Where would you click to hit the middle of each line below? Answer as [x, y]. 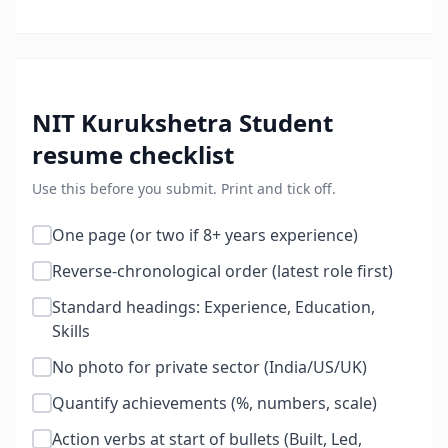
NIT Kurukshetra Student [182, 122]
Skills [71, 331]
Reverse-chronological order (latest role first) [222, 271]
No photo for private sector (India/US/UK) [209, 367]
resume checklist [133, 154]
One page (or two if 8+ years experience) [205, 235]
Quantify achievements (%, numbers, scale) [214, 403]
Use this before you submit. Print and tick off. [184, 188]
